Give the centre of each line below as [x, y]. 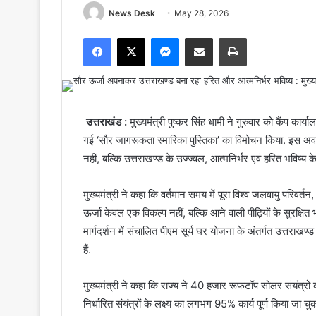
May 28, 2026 [201, 13]
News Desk [132, 13]
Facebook [132, 38]
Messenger [203, 38]
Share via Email [224, 38]
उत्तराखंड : [105, 122]
